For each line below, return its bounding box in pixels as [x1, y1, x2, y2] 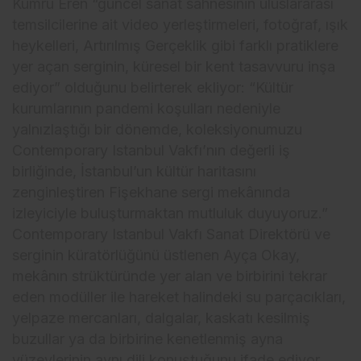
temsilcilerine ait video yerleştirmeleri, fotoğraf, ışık [12, 16, 349, 34]
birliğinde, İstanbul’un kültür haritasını [12, 163, 257, 180]
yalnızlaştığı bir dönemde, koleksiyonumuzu [12, 121, 303, 139]
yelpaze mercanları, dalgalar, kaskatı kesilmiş [12, 309, 311, 327]
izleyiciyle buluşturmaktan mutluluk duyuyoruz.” [12, 205, 329, 222]
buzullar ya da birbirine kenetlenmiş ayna [12, 330, 284, 348]
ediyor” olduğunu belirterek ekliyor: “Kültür [12, 79, 294, 97]
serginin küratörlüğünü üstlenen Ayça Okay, [12, 247, 301, 264]
